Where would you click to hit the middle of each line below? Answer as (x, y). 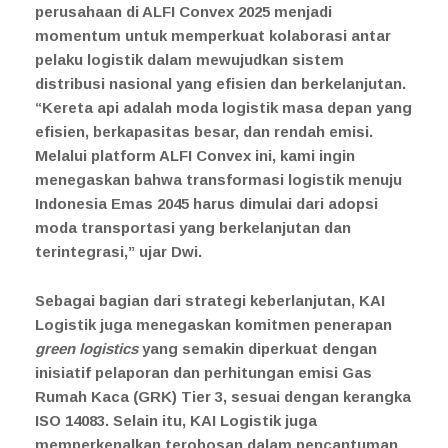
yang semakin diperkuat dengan (257, 348)
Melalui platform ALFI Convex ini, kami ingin (195, 155)
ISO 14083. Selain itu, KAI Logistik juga (176, 420)
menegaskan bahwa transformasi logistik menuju (218, 179)
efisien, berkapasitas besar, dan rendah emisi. (204, 131)
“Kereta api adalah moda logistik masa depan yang (223, 107)
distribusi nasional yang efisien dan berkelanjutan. (220, 83)
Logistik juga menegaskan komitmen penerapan (213, 324)
